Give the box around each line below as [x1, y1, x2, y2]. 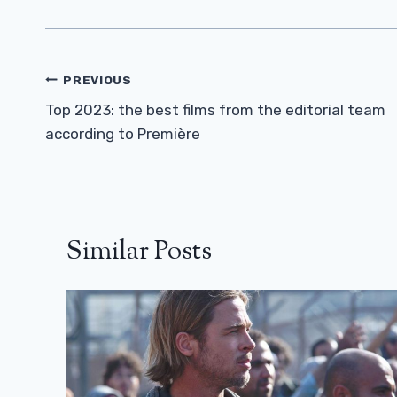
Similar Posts [66, 233, 212, 272]
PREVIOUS [63, 72, 132, 87]
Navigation [44, 94, 170, 133]
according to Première [45, 125, 200, 144]
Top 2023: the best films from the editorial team [45, 101, 385, 120]
